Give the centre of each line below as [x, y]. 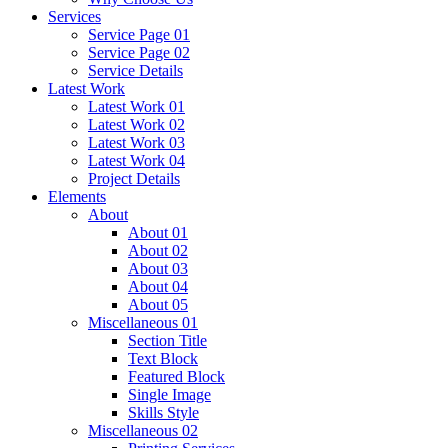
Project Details [134, 178]
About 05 [158, 304]
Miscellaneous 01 [143, 322]
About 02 [158, 250]
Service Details [135, 70]
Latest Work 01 [136, 106]
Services [74, 16]
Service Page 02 [139, 52]
